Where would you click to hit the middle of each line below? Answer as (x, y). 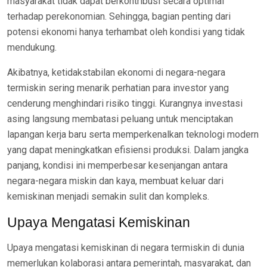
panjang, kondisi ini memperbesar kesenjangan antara (117, 165)
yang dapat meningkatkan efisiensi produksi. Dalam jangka (128, 150)
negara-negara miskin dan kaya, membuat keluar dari (115, 181)
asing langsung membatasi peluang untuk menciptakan (120, 119)
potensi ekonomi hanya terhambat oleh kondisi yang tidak (126, 32)
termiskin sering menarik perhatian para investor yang (118, 88)
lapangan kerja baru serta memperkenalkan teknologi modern (133, 134)
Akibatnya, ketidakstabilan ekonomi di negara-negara (116, 72)
